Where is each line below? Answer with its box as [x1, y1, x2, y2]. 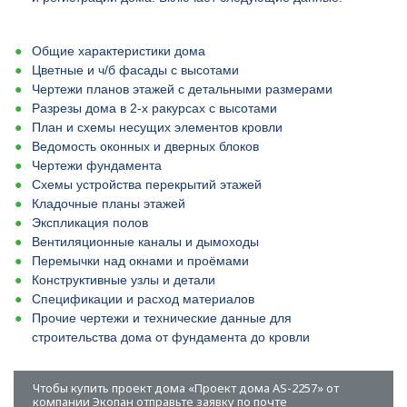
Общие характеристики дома [32, 44, 205, 58]
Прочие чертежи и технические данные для [32, 311, 292, 325]
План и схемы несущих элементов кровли [32, 120, 283, 134]
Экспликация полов [32, 215, 148, 230]
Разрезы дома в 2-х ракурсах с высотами [32, 101, 277, 115]
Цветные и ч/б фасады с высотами [32, 63, 239, 77]
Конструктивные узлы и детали [32, 273, 215, 287]
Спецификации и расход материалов [32, 292, 254, 306]
